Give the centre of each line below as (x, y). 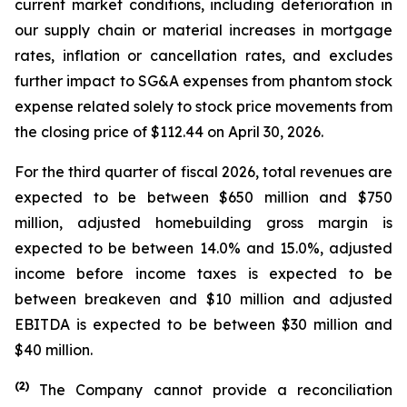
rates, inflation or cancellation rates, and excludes (203, 55)
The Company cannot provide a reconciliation (216, 390)
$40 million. (54, 350)
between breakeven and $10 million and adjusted (203, 299)
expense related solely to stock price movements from (203, 106)
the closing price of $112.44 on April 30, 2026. (169, 132)
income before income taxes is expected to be (203, 273)
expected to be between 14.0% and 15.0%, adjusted (203, 248)
